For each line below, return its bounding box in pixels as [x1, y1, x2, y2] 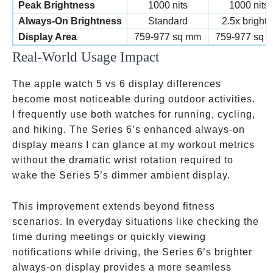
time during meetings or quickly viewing [12, 232, 206, 242]
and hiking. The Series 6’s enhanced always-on [12, 124, 245, 135]
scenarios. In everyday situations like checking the [12, 216, 259, 227]
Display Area [18, 32, 77, 42]
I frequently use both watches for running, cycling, [12, 109, 255, 119]
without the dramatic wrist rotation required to [12, 155, 233, 165]
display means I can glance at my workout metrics [12, 140, 255, 150]
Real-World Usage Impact [12, 49, 159, 65]
